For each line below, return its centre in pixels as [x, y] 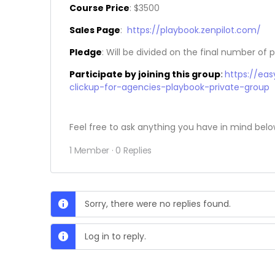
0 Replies [134, 150]
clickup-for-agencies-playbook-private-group [169, 87]
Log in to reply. [115, 236]
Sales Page [95, 30]
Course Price [99, 8]
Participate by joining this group [145, 74]
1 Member [90, 150]
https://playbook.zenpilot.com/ [194, 30]
